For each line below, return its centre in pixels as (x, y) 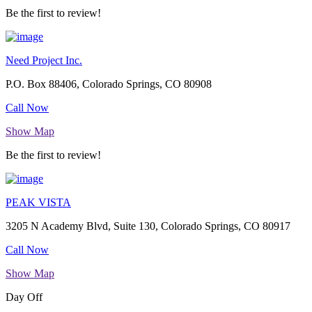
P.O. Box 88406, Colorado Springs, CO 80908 (109, 84)
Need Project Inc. (44, 61)
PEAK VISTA (38, 203)
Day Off (24, 297)
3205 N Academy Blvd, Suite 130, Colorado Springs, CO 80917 (148, 226)
